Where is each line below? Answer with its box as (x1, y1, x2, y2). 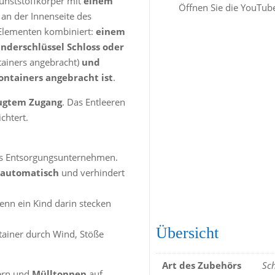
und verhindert (58, 166, 125, 179)
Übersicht (156, 224, 219, 242)
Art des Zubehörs (162, 259, 242, 272)
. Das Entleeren (61, 96, 125, 109)
